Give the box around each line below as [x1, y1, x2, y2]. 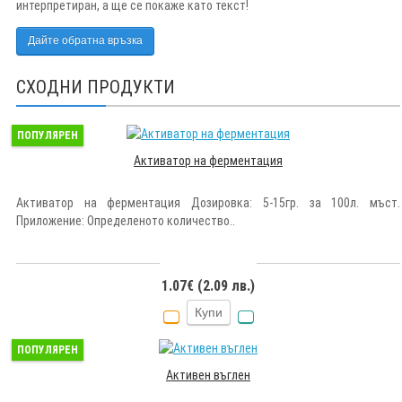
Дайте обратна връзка [28, 34, 143, 48]
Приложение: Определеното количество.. [16, 213, 235, 228]
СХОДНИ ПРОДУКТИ [16, 75, 175, 98]
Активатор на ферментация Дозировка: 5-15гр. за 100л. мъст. [16, 195, 400, 210]
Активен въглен [166, 367, 250, 382]
